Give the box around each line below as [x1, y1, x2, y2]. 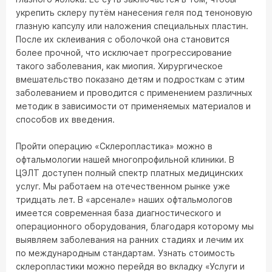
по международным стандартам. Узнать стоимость [16, 248, 235, 258]
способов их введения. [16, 114, 115, 124]
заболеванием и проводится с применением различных [16, 87, 253, 98]
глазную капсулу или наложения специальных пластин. [16, 21, 248, 31]
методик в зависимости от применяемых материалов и [16, 101, 251, 111]
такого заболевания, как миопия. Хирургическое [16, 61, 223, 71]
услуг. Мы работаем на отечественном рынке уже [16, 181, 230, 191]
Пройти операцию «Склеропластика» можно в [16, 141, 212, 151]
